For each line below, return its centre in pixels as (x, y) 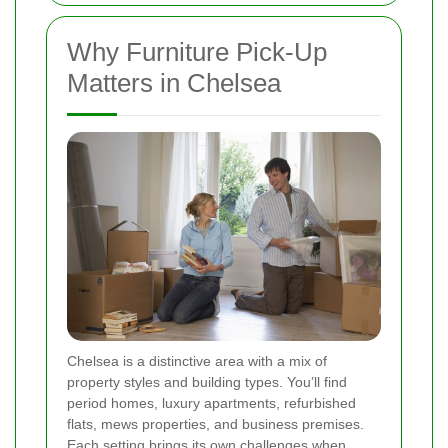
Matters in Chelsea (174, 83)
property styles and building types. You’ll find (207, 382)
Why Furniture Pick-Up (197, 52)
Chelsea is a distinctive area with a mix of (197, 361)
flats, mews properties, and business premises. (215, 424)
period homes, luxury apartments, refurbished (211, 403)
